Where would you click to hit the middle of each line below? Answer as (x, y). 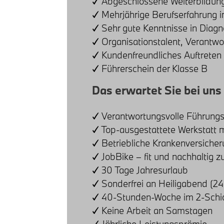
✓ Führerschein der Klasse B (150, 68)
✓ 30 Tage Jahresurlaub (140, 170)
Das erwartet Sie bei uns (157, 90)
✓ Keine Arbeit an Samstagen (152, 210)
